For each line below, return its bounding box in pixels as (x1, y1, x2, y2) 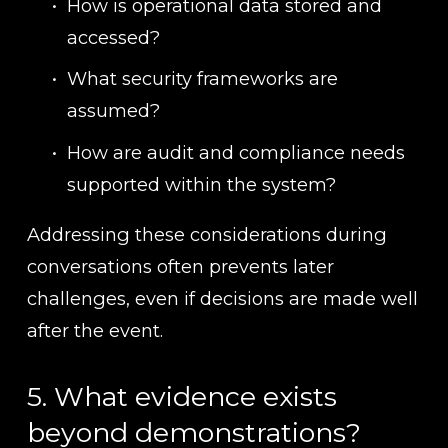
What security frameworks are (66, 67, 338, 91)
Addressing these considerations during (26, 222, 387, 246)
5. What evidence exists (26, 379, 337, 413)
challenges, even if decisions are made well (26, 286, 418, 310)
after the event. (26, 318, 163, 342)
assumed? (66, 99, 160, 123)
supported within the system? (66, 172, 336, 196)
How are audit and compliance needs (66, 140, 405, 164)
